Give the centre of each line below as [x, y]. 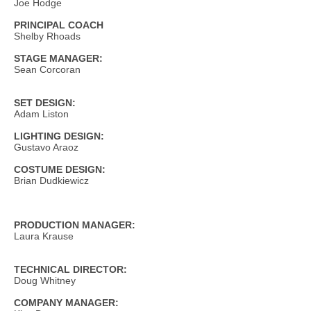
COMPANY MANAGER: [66, 303]
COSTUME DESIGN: [60, 169]
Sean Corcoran [47, 69]
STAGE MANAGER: [58, 58]
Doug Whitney [45, 280]
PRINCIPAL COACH [59, 25]
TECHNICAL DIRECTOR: [70, 269]
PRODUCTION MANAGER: [75, 225]
